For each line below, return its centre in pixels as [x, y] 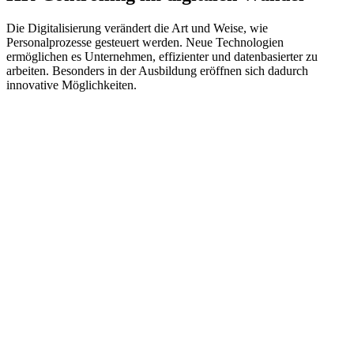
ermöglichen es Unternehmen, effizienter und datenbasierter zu [162, 56]
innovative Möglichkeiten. [72, 85]
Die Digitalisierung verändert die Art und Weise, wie [137, 28]
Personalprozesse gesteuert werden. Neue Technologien [145, 42]
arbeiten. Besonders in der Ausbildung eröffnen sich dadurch [157, 70]
